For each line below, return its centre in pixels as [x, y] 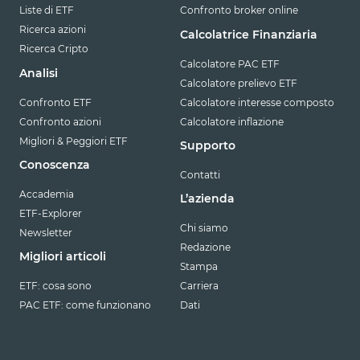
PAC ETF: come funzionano [85, 305]
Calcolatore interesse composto [257, 102]
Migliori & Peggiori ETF [74, 141]
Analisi [39, 73]
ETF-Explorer [51, 213]
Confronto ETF [55, 102]
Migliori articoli [63, 256]
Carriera [199, 286]
